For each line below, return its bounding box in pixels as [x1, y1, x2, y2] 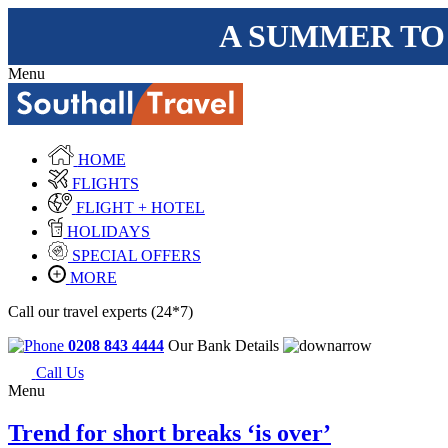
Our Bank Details [168, 336, 283, 354]
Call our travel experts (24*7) [8, 302, 193, 320]
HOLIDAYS [67, 222, 151, 240]
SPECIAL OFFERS [72, 246, 201, 264]
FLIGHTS [71, 175, 139, 192]
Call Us [35, 364, 84, 382]
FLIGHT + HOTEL [75, 198, 205, 216]
